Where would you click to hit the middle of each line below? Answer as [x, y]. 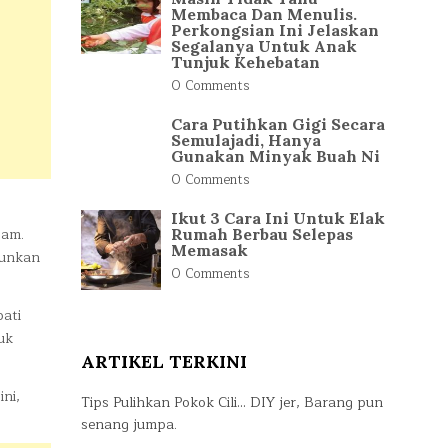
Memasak [209, 250]
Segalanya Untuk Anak [264, 46]
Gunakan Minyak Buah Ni [275, 156]
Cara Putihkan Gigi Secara [278, 124]
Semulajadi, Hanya [246, 140]
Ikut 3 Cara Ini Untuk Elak [278, 218]
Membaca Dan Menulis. [264, 14]
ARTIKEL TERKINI [164, 361]
